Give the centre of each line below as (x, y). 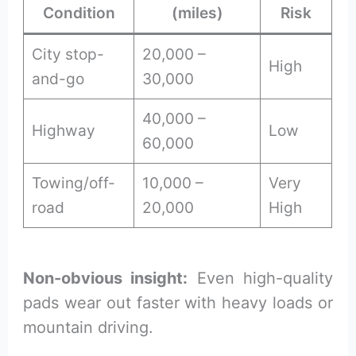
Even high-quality (260, 279)
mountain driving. (89, 328)
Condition (79, 13)
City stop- (68, 54)
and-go (58, 79)
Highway (64, 131)
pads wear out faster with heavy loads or (178, 303)
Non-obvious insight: (106, 279)
